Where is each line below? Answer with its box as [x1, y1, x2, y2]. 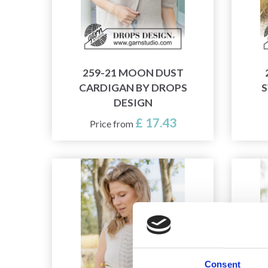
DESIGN [113, 96, 153, 109]
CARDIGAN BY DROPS [78, 81, 187, 95]
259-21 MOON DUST [82, 66, 184, 80]
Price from [89, 118, 135, 130]
